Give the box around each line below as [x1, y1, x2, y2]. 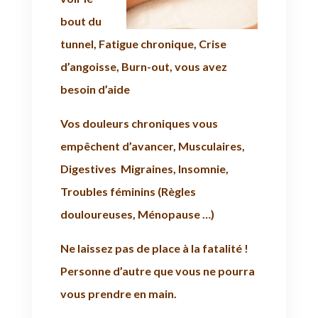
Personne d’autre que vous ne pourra [60, 263, 255, 278]
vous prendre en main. [60, 286, 177, 300]
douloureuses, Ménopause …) [60, 207, 214, 221]
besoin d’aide [60, 82, 130, 96]
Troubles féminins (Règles [60, 184, 196, 198]
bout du [60, 13, 102, 28]
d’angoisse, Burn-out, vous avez [60, 59, 227, 73]
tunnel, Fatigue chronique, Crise [60, 36, 226, 50]
